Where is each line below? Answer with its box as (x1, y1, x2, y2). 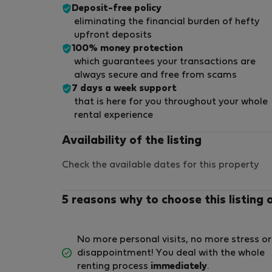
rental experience (74, 111, 153, 120)
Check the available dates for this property (62, 161, 259, 170)
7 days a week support (72, 84, 177, 93)
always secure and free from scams (74, 71, 237, 80)
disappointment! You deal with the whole (77, 249, 265, 258)
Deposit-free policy (72, 4, 161, 13)
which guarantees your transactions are (74, 58, 256, 67)
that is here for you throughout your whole (74, 98, 268, 107)
